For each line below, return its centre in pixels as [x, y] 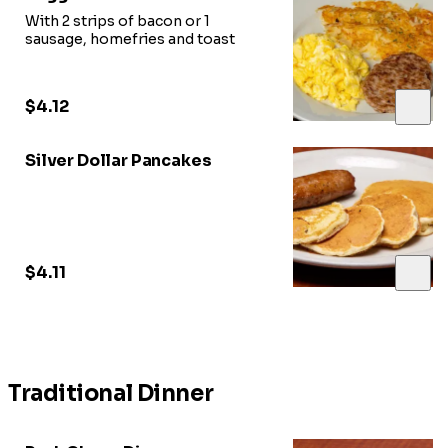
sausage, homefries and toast [130, 39]
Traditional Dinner [111, 394]
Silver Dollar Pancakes [118, 161]
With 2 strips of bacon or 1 [117, 21]
